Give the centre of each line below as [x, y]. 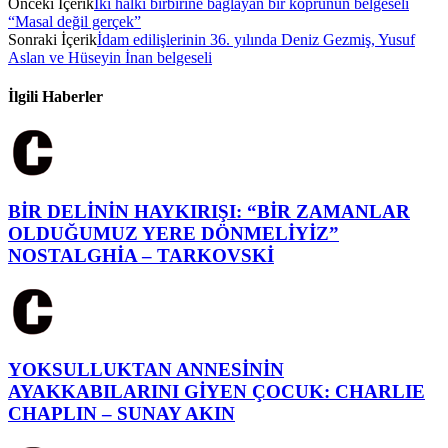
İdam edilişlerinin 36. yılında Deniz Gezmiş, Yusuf [256, 39]
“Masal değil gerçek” [74, 21]
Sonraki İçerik [52, 39]
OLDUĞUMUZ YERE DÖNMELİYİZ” [173, 233]
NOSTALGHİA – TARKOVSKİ [141, 255]
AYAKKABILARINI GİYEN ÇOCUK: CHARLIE [216, 392]
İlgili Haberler [55, 96]
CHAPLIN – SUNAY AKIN [121, 414]
